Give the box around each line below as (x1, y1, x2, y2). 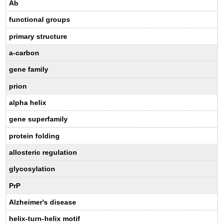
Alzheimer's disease (9, 198, 77, 206)
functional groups (9, 15, 71, 24)
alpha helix (9, 98, 47, 107)
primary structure (9, 32, 68, 40)
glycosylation (9, 165, 56, 173)
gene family (9, 65, 49, 74)
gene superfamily (9, 115, 68, 123)
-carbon (13, 48, 40, 57)
